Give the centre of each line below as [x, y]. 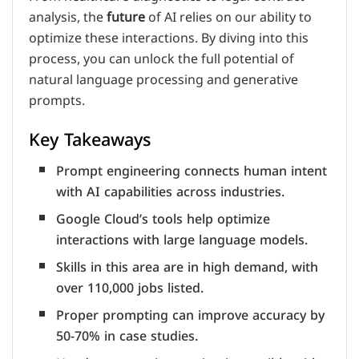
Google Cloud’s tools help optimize [163, 220]
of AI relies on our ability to [228, 17]
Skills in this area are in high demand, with [188, 268]
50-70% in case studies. [127, 337]
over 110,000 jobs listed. [130, 288]
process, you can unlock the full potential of [161, 59]
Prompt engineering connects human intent [192, 171]
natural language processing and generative [163, 80]
